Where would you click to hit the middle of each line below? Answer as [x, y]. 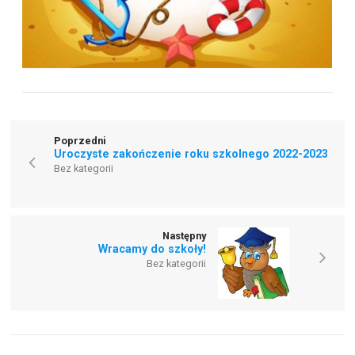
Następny [184, 236]
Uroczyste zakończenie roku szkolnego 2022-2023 [191, 154]
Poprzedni [80, 141]
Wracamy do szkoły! [152, 249]
